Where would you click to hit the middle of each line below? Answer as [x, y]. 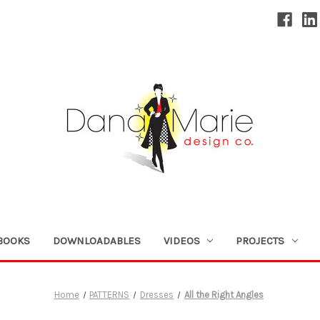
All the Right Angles [224, 294]
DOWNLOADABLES [96, 240]
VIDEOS [181, 240]
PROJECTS [260, 240]
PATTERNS [110, 294]
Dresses [157, 294]
